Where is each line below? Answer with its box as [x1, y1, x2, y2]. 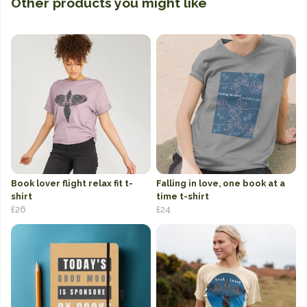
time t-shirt [156, 191, 209, 202]
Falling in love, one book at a [156, 178, 285, 189]
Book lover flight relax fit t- [11, 178, 133, 189]
